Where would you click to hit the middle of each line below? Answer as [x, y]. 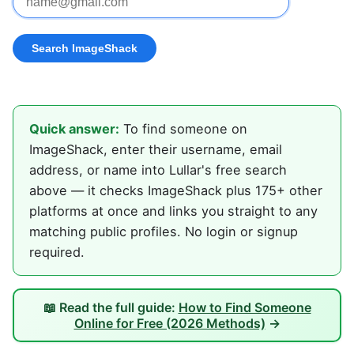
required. [57, 252]
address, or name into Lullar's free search [158, 170]
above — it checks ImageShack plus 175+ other [176, 191]
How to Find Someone [245, 308]
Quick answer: [74, 129]
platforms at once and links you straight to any [173, 211]
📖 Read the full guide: [111, 308]
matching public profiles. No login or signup [164, 232]
